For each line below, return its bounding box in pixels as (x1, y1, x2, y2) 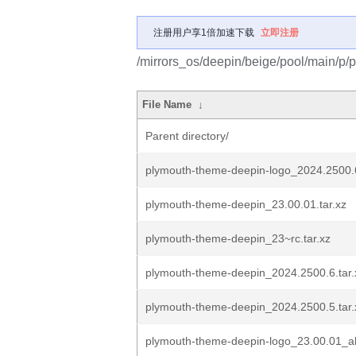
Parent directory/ (145, 130, 229, 142)
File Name (142, 99, 192, 110)
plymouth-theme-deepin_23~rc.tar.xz (145, 232, 331, 245)
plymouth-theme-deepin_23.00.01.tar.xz (145, 198, 346, 211)
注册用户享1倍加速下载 (153, 27, 254, 38)
